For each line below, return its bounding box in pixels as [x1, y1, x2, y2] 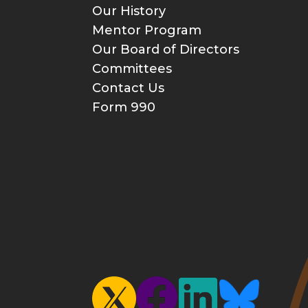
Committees [92, 61, 173, 77]
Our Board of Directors [92, 42, 240, 58]
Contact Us [92, 80, 165, 96]
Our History [92, 3, 166, 19]
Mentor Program [92, 23, 202, 38]
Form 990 [92, 100, 156, 115]
